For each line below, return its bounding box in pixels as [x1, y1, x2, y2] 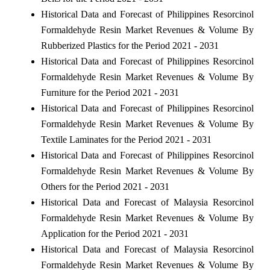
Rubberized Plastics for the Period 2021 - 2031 [40, 40, 219, 51]
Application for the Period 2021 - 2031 [40, 228, 189, 239]
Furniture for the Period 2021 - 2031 [40, 87, 179, 98]
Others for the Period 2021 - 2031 [40, 181, 169, 192]
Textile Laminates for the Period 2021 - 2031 [40, 134, 212, 145]
